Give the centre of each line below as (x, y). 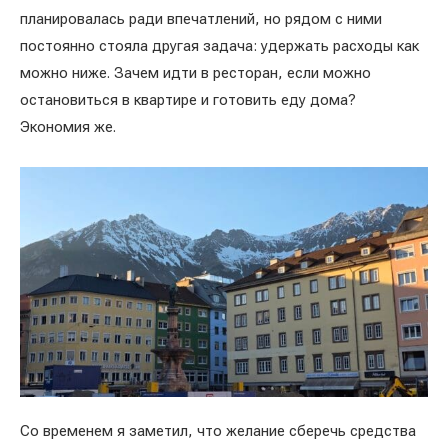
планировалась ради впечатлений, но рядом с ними (201, 19)
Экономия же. (70, 127)
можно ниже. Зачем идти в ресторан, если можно (195, 73)
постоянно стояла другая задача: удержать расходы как (219, 46)
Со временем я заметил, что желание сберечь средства (218, 430)
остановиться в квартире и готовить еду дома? (188, 100)
